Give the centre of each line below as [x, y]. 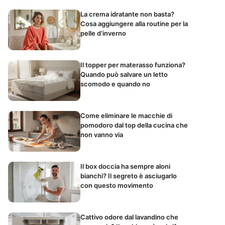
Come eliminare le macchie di [126, 115]
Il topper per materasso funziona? [133, 65]
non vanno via [102, 134]
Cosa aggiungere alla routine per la [134, 24]
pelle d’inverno [103, 33]
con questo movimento [117, 185]
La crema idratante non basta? [127, 14]
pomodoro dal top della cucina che [134, 125]
